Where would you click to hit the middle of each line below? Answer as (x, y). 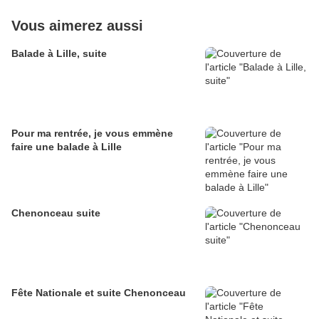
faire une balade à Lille (67, 147)
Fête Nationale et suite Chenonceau (99, 293)
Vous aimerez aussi (77, 26)
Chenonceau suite (56, 213)
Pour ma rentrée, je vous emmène (92, 134)
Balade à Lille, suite (59, 54)
